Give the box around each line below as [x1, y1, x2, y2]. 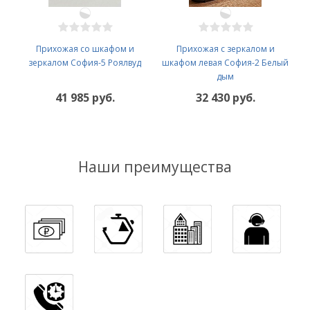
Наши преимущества [78, 156, 232, 176]
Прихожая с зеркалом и [176, 42, 275, 55]
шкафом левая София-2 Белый [162, 56, 289, 69]
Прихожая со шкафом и [35, 42, 134, 55]
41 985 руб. [55, 89, 115, 105]
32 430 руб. [195, 89, 255, 105]
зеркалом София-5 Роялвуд [28, 56, 141, 69]
